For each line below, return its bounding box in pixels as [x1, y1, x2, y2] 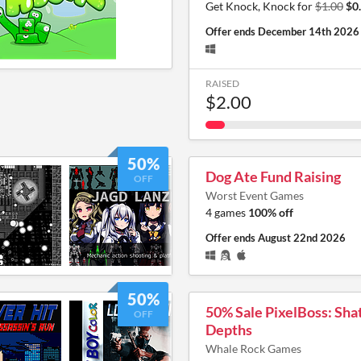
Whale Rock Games [205, 341, 301, 355]
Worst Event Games [205, 188, 304, 202]
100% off [248, 205, 293, 219]
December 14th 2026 [258, 24, 359, 38]
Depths [205, 320, 252, 338]
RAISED [205, 77, 239, 89]
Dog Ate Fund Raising [205, 167, 341, 185]
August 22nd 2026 [258, 230, 346, 244]
